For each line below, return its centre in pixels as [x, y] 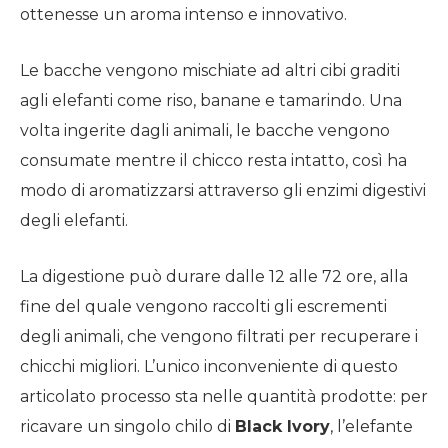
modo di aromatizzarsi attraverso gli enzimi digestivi [223, 191]
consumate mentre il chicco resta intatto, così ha [213, 161]
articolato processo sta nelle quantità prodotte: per [224, 397]
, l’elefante [371, 427]
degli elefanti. [74, 221]
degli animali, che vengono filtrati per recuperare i [219, 337]
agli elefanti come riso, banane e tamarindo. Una [211, 101]
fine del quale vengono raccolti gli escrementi [203, 307]
